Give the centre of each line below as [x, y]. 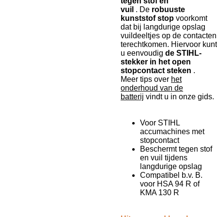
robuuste [168, 9]
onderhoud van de [152, 88]
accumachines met [172, 132]
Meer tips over [145, 79]
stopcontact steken [156, 70]
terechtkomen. [145, 44]
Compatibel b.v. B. [171, 175]
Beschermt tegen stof [176, 149]
